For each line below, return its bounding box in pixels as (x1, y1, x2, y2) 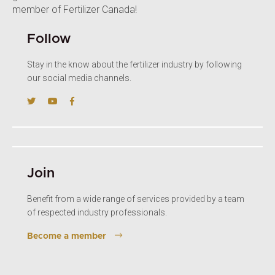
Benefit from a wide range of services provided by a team (27, 193, 244, 204)
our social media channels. (27, 72, 131, 83)
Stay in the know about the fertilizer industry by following (27, 59, 242, 69)
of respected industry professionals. (27, 207, 167, 217)
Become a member (27, 231, 106, 241)
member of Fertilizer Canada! (12, 3, 137, 15)
